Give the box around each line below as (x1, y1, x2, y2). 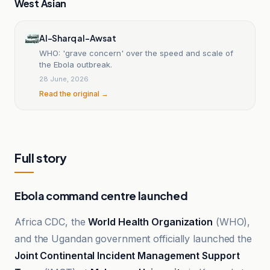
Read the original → (39, 89, 108, 98)
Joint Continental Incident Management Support (14, 250, 240, 262)
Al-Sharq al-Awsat (39, 32, 116, 43)
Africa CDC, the (14, 216, 89, 228)
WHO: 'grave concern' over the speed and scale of (39, 48, 233, 58)
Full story (14, 149, 67, 165)
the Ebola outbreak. (39, 59, 112, 69)
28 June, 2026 (39, 74, 89, 83)
